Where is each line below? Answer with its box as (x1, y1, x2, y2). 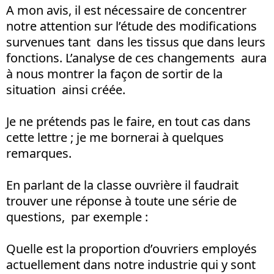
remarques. (6, 144, 72, 161)
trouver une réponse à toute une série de (6, 192, 237, 209)
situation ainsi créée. (6, 81, 125, 98)
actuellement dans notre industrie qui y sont (6, 256, 256, 273)
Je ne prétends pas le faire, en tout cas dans (6, 113, 254, 130)
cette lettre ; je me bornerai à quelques (6, 128, 224, 146)
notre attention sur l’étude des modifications (6, 17, 257, 34)
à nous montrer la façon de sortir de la (6, 65, 223, 82)
